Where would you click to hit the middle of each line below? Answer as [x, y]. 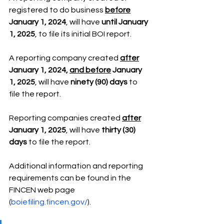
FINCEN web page [43, 190]
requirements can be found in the [71, 178]
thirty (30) [119, 130]
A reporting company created [64, 58]
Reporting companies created [65, 118]
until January [125, 22]
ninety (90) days [99, 82]
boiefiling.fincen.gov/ [49, 202]
